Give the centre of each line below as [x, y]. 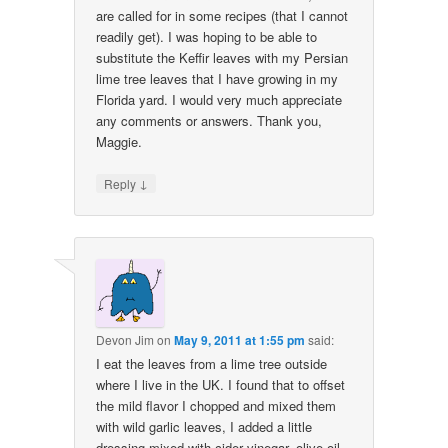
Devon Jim [125, 340]
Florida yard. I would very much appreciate [219, 99]
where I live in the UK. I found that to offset [221, 385]
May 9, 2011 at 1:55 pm [240, 340]
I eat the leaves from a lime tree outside [212, 364]
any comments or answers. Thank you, [209, 120]
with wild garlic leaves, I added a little [204, 427]
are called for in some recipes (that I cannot [222, 15]
